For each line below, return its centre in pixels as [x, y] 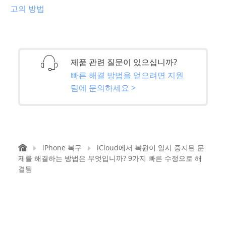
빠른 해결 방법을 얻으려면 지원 [127, 75]
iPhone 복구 [62, 148]
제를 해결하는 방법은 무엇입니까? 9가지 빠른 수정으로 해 [110, 158]
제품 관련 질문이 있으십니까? [124, 62]
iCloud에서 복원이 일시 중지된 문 [151, 148]
